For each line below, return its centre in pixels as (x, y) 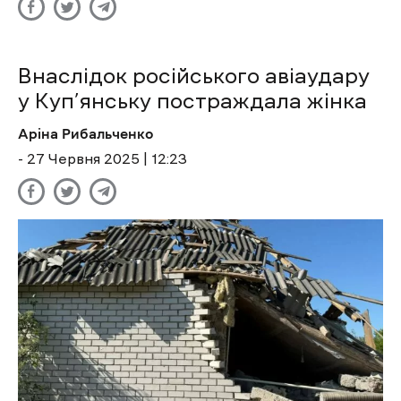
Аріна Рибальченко (85, 134)
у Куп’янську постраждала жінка (192, 102)
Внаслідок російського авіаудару (194, 77)
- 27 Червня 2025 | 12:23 (102, 159)
